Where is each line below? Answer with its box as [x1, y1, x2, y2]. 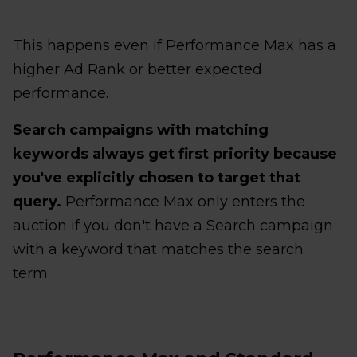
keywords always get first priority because [13, 144, 337, 163]
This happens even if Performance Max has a [13, 36, 336, 54]
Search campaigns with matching [13, 120, 269, 139]
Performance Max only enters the [61, 192, 305, 210]
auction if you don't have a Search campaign [13, 216, 333, 234]
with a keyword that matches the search [13, 240, 304, 258]
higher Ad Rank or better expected [13, 60, 262, 78]
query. [13, 192, 61, 210]
